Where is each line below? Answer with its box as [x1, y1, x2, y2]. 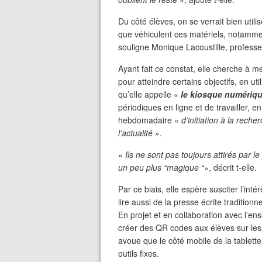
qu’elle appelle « [118, 88, 178, 100]
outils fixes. [118, 247, 159, 259]
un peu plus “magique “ [118, 161, 204, 173]
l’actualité [118, 127, 153, 139]
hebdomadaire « [118, 114, 181, 126]
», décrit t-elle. [204, 161, 257, 173]
